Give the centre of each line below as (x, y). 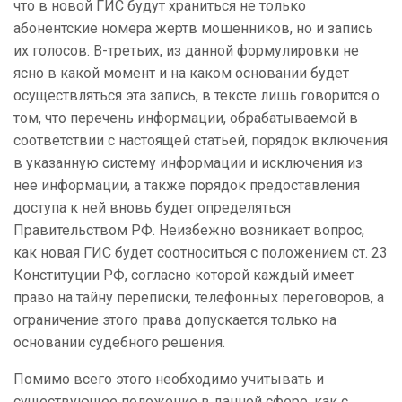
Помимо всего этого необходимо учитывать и (169, 380)
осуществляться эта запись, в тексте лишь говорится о (197, 96)
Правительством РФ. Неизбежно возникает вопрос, (189, 231)
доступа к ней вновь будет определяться (152, 208)
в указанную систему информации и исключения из (188, 163)
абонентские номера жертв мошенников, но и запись (193, 29)
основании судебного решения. (119, 343)
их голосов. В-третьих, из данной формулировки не (186, 51)
